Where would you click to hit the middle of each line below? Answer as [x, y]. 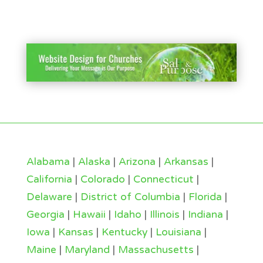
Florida [205, 196]
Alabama [48, 161]
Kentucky [124, 232]
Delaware [49, 196]
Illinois [164, 214]
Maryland [87, 249]
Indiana [205, 214]
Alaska [94, 161]
